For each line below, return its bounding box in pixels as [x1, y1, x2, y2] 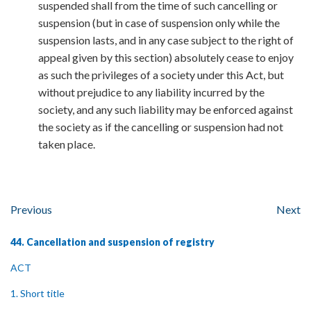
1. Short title [10, 287, 65, 299]
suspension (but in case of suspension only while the [38, 16, 280, 29]
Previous [10, 203, 52, 216]
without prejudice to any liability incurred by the [38, 85, 264, 99]
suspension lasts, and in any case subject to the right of [38, 33, 294, 47]
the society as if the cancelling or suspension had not [38, 120, 283, 133]
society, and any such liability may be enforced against [38, 103, 293, 116]
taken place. [38, 137, 95, 151]
